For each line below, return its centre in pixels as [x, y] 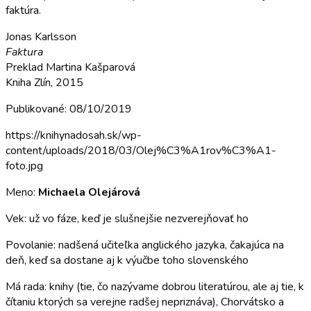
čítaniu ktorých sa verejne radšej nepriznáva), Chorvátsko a [145, 302]
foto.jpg [24, 166]
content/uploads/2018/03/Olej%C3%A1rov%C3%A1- [141, 150]
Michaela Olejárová [89, 192]
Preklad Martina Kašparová [70, 67]
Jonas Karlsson [41, 36]
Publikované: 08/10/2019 [69, 109]
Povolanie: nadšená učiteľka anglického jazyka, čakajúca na [145, 245]
